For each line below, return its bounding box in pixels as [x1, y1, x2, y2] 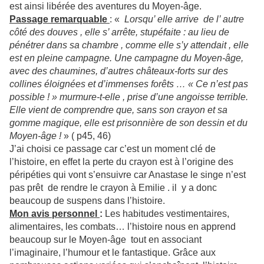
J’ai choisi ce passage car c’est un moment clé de [9, 144, 216, 154]
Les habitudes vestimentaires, [103, 209, 229, 219]
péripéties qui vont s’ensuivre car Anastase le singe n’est [9, 170, 246, 180]
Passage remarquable [9, 14, 110, 25]
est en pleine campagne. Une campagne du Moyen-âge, [9, 53, 243, 64]
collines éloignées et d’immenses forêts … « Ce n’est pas [9, 79, 248, 90]
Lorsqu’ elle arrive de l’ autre [124, 14, 244, 25]
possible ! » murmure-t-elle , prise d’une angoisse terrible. [9, 92, 248, 103]
